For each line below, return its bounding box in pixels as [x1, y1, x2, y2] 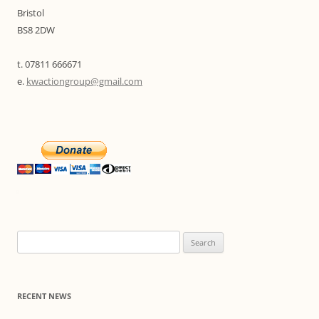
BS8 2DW [17, 23, 55, 36]
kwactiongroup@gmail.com [26, 75, 142, 88]
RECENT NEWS [17, 291, 71, 301]
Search [16, 232, 45, 245]
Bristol [17, 6, 44, 19]
